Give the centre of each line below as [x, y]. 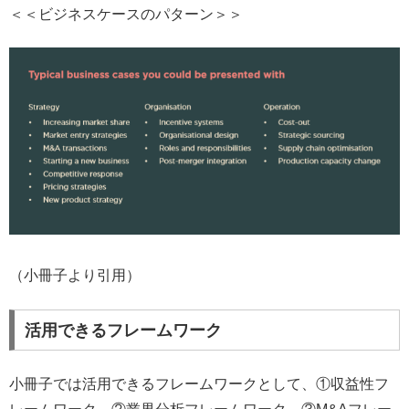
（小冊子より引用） [75, 276]
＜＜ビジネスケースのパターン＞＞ [126, 14]
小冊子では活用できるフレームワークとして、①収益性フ [199, 383]
